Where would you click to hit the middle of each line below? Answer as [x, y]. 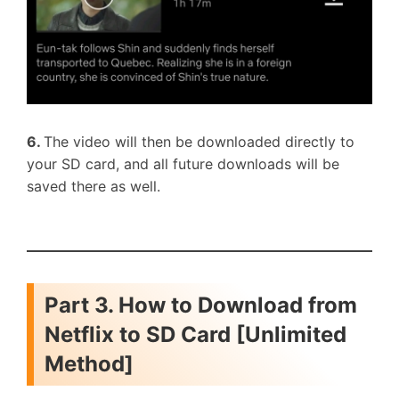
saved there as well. [94, 186]
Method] [89, 364]
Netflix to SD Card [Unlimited [195, 334]
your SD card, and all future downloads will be [183, 164]
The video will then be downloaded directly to [199, 142]
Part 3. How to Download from [201, 305]
